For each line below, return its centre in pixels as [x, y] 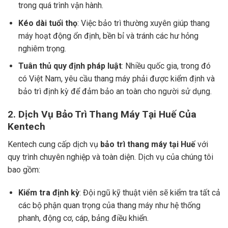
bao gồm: [24, 169]
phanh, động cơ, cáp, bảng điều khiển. [83, 218]
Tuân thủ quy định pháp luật [70, 66]
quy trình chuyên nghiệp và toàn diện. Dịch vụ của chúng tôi [110, 157]
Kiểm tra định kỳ [49, 193]
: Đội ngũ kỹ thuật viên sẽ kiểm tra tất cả [150, 193]
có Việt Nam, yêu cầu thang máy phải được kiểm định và [116, 79]
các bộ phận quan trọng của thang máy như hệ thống [109, 206]
